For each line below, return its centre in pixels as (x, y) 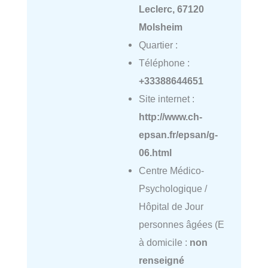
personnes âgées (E (181, 224)
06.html (155, 152)
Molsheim (160, 27)
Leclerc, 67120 (171, 9)
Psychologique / (173, 188)
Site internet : (166, 98)
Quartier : (158, 45)
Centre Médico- (171, 170)
